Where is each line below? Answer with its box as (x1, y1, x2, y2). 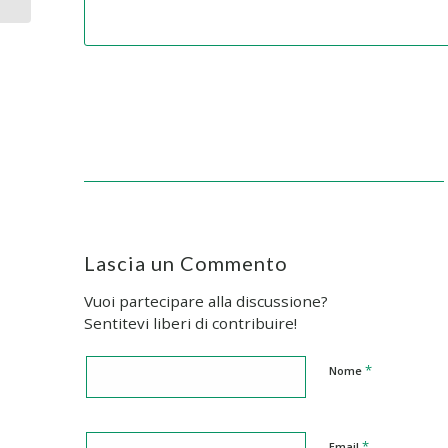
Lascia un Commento (83, 251, 288, 275)
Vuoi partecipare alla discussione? (83, 291, 328, 311)
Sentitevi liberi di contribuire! (83, 313, 297, 333)
